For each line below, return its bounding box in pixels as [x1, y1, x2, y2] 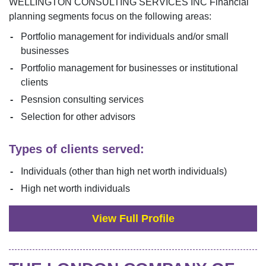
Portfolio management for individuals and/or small [21, 31, 229, 42]
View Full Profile [91, 212, 175, 224]
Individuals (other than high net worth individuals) [21, 166, 227, 177]
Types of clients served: [9, 142, 144, 156]
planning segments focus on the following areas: [9, 11, 211, 22]
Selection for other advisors [21, 112, 135, 122]
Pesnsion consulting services [21, 94, 144, 105]
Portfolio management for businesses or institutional [21, 63, 238, 74]
